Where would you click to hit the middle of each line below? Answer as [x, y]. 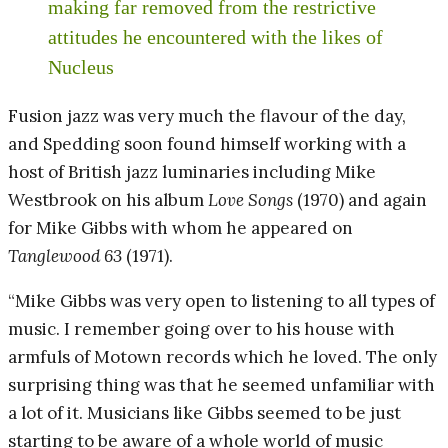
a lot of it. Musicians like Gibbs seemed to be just [204, 412]
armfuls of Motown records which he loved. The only [222, 356]
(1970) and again [360, 199]
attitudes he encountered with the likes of [215, 36]
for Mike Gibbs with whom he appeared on [180, 227]
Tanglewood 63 [65, 255]
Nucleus [81, 66]
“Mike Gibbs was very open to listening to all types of [221, 300]
